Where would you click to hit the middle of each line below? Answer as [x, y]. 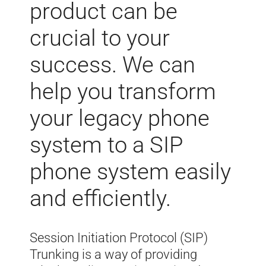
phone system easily [130, 172]
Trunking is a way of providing [113, 255]
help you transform [123, 92]
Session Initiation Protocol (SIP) [119, 238]
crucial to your [100, 38]
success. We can [113, 65]
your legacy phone [120, 118]
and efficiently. [100, 199]
